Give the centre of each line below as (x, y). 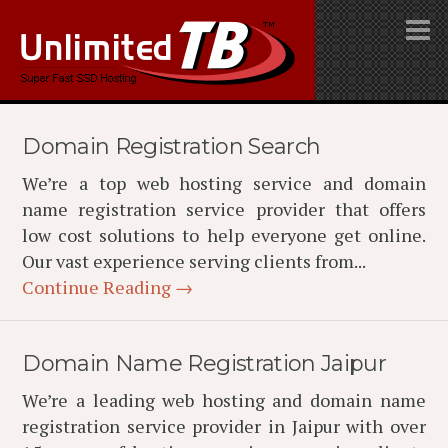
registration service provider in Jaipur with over (224, 426)
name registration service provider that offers (224, 209)
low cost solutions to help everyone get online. (224, 235)
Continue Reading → (108, 287)
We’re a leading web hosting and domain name (224, 400)
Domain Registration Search (171, 146)
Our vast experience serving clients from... (194, 261)
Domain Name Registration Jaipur (204, 363)
